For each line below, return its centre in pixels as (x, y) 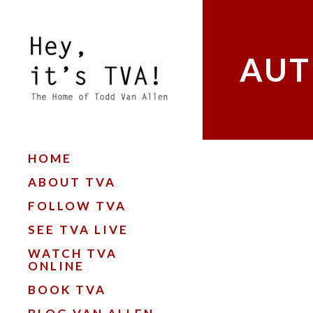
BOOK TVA (67, 290)
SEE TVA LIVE (78, 230)
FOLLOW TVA (77, 206)
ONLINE (56, 266)
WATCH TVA (73, 253)
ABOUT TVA (72, 182)
